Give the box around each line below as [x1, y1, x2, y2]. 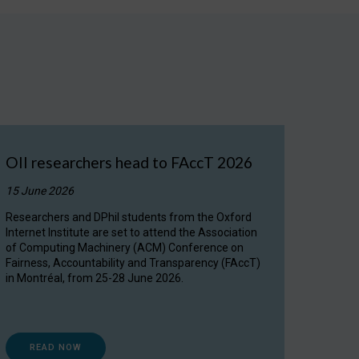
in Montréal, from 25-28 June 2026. [5, 271, 184, 284]
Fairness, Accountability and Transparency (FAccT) [5, 256, 260, 269]
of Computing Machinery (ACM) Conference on [5, 240, 244, 254]
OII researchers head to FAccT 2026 [5, 152, 252, 171]
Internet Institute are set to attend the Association [5, 225, 257, 239]
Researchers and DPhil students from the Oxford [5, 210, 252, 224]
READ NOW [29, 341, 82, 353]
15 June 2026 [5, 184, 74, 197]
